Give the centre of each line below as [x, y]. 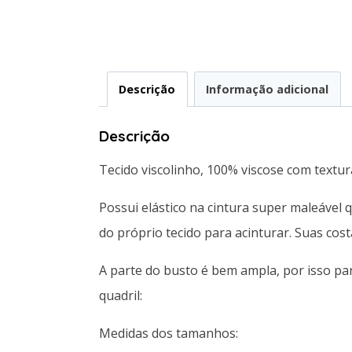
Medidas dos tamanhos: [169, 333]
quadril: [121, 295]
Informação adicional [268, 89]
